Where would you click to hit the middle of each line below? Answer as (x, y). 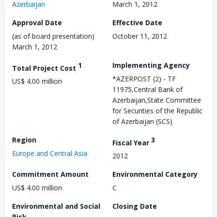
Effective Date (137, 22)
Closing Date (135, 206)
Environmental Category (155, 174)
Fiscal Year (132, 142)
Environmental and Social (56, 206)
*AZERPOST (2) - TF (144, 78)
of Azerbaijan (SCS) (142, 121)
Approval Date (37, 22)
